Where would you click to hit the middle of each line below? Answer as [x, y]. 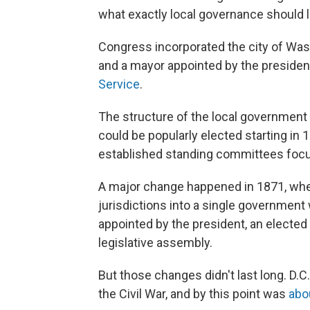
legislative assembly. [155, 243]
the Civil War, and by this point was [193, 294]
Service [119, 84]
